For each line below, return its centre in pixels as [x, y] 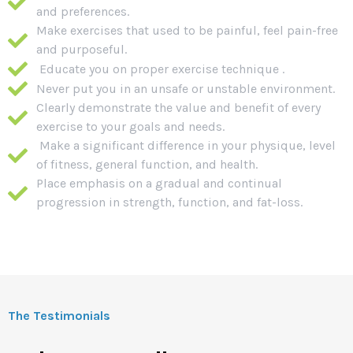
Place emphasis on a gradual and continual [160, 184]
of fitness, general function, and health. [147, 165]
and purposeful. [82, 50]
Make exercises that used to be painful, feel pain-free [188, 31]
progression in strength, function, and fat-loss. [170, 203]
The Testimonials [59, 316]
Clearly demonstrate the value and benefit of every [179, 108]
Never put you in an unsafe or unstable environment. [186, 88]
